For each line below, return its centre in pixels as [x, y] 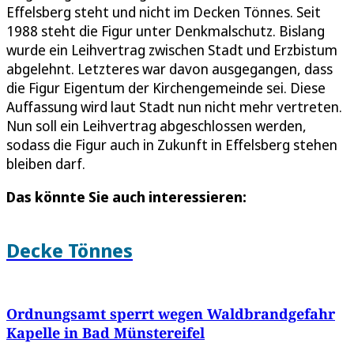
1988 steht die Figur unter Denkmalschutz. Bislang [166, 30]
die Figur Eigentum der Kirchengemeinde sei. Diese [166, 87]
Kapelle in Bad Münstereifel [105, 332]
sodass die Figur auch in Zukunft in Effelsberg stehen [172, 144]
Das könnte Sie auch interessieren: [126, 196]
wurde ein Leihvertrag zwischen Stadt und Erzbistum [172, 49]
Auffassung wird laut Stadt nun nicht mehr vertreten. [174, 106]
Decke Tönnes [70, 250]
